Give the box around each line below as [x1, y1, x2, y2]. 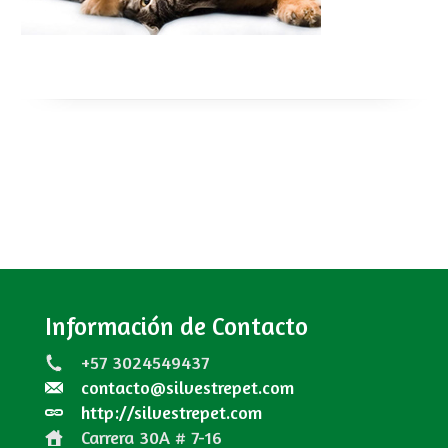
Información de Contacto [44, 311, 308, 342]
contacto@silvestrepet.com [80, 375, 294, 398]
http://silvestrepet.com [80, 400, 262, 423]
